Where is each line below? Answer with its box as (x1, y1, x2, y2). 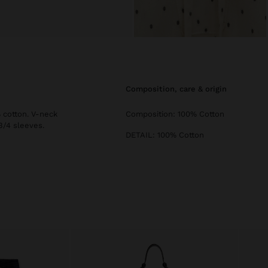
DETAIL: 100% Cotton (126, 130, 204, 140)
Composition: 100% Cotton (126, 109, 224, 119)
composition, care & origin (131, 84, 227, 94)
